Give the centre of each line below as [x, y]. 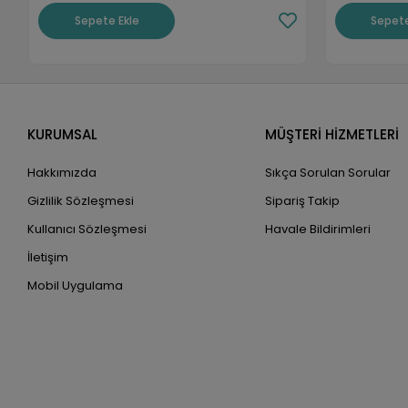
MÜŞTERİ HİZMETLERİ [331, 135]
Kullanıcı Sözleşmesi [87, 229]
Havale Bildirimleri [317, 229]
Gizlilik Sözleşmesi [81, 201]
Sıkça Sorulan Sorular [327, 173]
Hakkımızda [62, 173]
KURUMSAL [63, 135]
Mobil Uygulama [76, 286]
